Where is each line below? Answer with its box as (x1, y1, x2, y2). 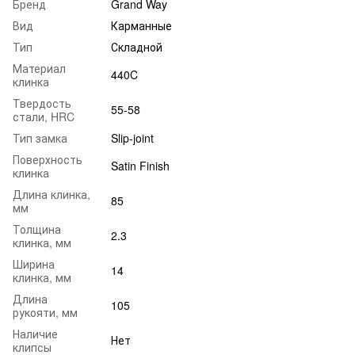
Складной (111, 38, 162, 55)
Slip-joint (111, 129, 154, 146)
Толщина (13, 220, 61, 237)
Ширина (13, 255, 55, 272)
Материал (13, 59, 66, 76)
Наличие (13, 325, 58, 342)
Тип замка (13, 129, 67, 146)
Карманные (111, 17, 172, 33)
